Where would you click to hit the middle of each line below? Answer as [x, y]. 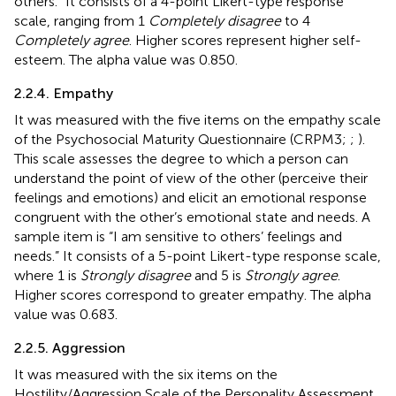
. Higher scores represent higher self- [245, 40]
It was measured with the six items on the [146, 374]
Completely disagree [215, 20]
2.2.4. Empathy [64, 93]
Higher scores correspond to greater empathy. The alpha [193, 294]
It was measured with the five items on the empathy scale [198, 119]
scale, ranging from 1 [81, 20]
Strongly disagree [136, 275]
